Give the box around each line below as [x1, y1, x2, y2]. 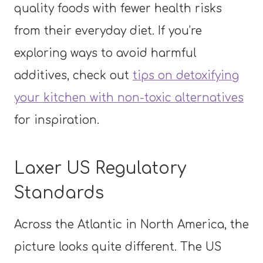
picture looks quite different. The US [14, 240, 221, 253]
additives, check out [14, 69, 133, 82]
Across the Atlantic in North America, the [14, 218, 249, 231]
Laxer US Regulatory [14, 159, 186, 178]
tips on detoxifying [133, 69, 239, 82]
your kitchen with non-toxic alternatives [14, 91, 244, 104]
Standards [14, 183, 104, 203]
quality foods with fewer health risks [14, 2, 222, 15]
